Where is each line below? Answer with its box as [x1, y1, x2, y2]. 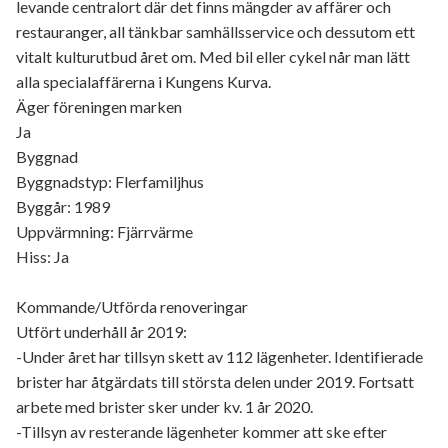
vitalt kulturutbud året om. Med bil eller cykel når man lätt [16, 47, 410, 67]
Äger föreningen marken [16, 97, 182, 117]
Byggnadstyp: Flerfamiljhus [16, 172, 204, 192]
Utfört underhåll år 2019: [16, 322, 187, 342]
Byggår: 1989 [16, 197, 110, 217]
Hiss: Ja [16, 247, 69, 267]
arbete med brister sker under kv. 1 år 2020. [16, 397, 313, 417]
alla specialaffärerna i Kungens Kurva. [16, 72, 271, 92]
